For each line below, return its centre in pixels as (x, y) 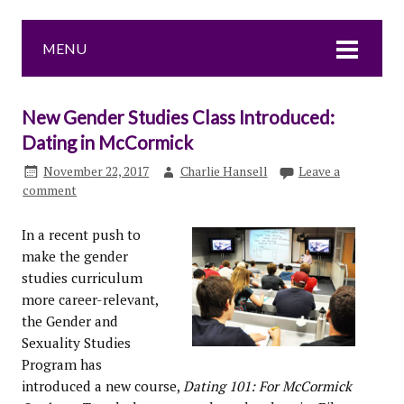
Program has (61, 365)
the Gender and (69, 321)
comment (50, 191)
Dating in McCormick (107, 143)
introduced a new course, (102, 386)
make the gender (74, 257)
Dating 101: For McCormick (267, 386)
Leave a (319, 171)
